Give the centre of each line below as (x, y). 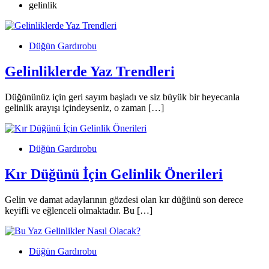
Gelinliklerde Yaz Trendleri (90, 71)
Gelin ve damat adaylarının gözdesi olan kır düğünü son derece (124, 199)
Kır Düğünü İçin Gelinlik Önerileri (114, 174)
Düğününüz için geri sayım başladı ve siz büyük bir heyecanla (122, 97)
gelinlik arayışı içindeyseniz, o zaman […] (84, 107)
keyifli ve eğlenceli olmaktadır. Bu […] (79, 210)
